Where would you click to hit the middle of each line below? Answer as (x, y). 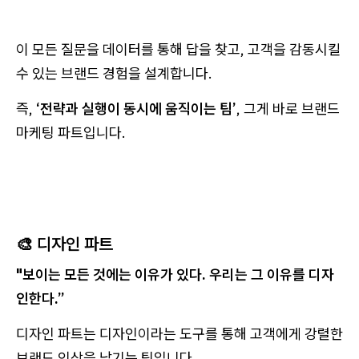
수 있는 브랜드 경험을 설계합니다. (114, 74)
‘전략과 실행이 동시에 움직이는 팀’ (136, 109)
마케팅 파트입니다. (71, 133)
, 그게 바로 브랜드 (288, 109)
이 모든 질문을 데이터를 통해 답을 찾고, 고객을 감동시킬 (178, 50)
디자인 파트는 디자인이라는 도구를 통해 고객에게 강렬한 (179, 334)
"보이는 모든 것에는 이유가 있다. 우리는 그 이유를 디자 (175, 275)
